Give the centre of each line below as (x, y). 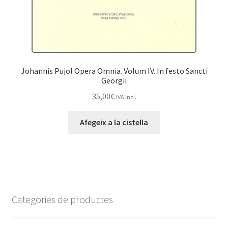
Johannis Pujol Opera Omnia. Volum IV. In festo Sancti (114, 71)
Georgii (114, 81)
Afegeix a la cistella (114, 122)
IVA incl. (126, 97)
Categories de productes (62, 199)
